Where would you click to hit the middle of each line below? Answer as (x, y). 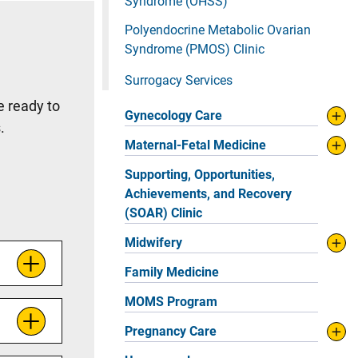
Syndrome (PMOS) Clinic (195, 49)
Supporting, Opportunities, (200, 175)
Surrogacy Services (179, 80)
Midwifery (153, 243)
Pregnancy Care (171, 331)
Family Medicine (172, 272)
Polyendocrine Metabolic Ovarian (218, 30)
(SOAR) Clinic (163, 213)
